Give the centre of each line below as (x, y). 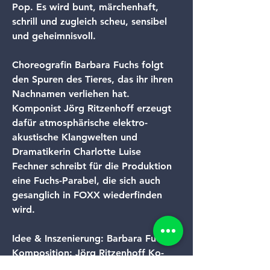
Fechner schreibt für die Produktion (93, 166)
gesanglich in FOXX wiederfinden (89, 195)
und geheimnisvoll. (54, 36)
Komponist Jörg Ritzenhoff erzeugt (93, 108)
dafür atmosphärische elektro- (80, 123)
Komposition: (42, 253)
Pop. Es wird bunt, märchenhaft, (87, 7)
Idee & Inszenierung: (58, 238)
